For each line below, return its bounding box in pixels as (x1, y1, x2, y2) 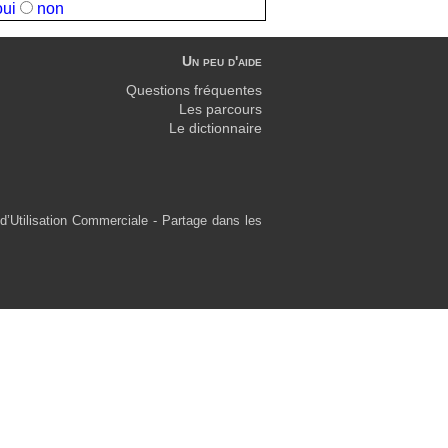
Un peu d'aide (182, 53, 262, 69)
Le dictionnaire (169, 121, 262, 137)
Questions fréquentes (126, 83, 262, 99)
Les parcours (179, 102, 262, 118)
